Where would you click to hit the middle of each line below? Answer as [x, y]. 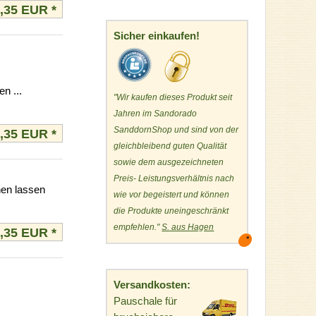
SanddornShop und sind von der [176, 130]
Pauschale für [146, 300]
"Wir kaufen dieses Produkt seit [173, 98]
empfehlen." [138, 227]
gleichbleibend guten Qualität [170, 146]
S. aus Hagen [188, 227]
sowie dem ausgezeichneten [169, 163]
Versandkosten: [152, 284]
